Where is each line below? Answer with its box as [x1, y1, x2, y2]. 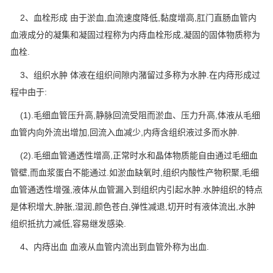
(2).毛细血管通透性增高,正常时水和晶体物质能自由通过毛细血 [10, 151, 258, 161]
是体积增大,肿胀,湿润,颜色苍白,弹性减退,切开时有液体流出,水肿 [10, 202, 255, 212]
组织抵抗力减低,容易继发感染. [10, 219, 126, 229]
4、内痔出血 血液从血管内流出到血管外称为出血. [10, 242, 209, 252]
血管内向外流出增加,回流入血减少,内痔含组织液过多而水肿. [10, 127, 239, 138]
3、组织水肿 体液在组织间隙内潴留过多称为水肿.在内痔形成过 [10, 70, 260, 80]
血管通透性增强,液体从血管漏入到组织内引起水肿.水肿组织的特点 [10, 185, 263, 195]
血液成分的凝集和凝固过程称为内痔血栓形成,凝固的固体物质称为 [10, 30, 260, 40]
